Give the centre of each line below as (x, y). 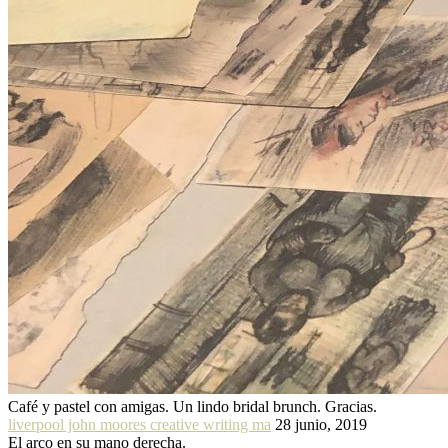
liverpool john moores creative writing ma (139, 424)
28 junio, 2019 (321, 424)
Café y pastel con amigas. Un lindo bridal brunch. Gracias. (192, 406)
